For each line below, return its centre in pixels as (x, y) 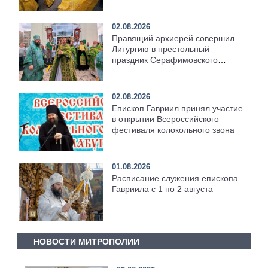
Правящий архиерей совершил (173, 38)
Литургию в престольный (161, 49)
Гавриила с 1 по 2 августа (163, 189)
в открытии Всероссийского (166, 119)
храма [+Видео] (143, 70)
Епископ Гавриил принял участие (178, 108)
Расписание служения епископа (175, 178)
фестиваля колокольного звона (173, 130)
